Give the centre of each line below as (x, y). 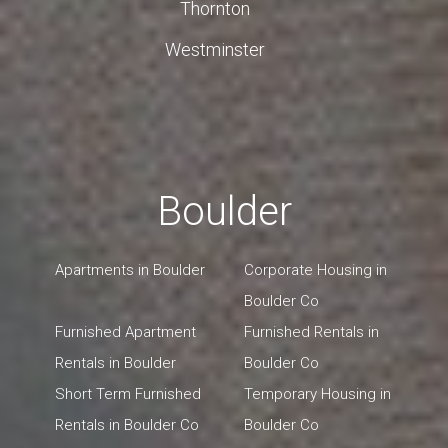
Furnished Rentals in (311, 332)
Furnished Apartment (125, 332)
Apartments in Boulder (130, 270)
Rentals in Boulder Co (127, 425)
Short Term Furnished (128, 394)
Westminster (215, 49)
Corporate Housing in (315, 270)
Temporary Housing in (317, 394)
